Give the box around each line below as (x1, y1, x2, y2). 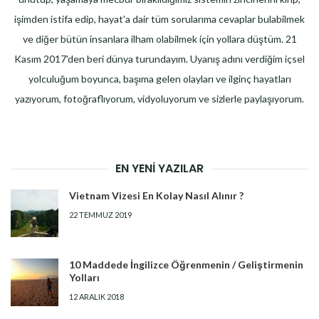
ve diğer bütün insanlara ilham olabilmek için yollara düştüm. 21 (22, 33, 297, 46)
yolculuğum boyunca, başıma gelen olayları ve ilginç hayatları (28, 73, 291, 85)
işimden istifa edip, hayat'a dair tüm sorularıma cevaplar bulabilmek (14, 13, 305, 26)
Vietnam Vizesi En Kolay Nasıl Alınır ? (69, 189, 244, 202)
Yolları (69, 271, 100, 284)
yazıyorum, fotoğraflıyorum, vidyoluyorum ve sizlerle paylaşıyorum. (15, 93, 304, 105)
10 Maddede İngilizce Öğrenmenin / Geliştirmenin (69, 258, 303, 271)
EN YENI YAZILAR (115, 160, 204, 177)
